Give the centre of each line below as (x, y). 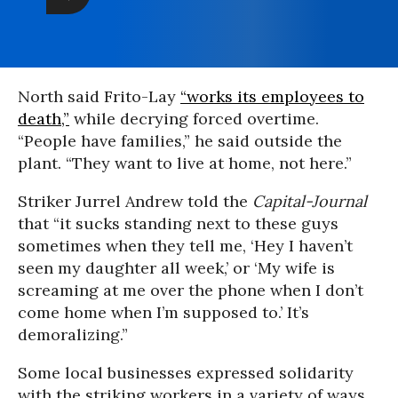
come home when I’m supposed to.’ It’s (163, 312)
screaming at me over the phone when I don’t (191, 290)
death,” (44, 118)
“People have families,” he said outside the (180, 140)
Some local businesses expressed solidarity (186, 372)
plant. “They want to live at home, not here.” (185, 163)
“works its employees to (272, 96)
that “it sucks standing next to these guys (178, 223)
